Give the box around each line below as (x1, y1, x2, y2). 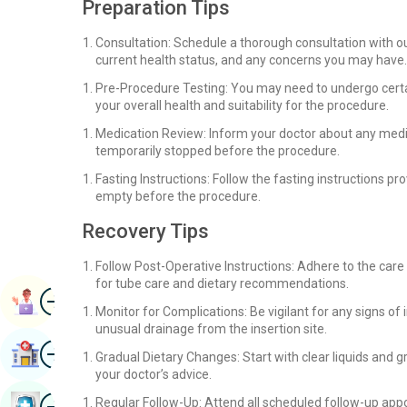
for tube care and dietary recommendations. (95, 276, 349, 291)
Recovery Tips (82, 220, 209, 243)
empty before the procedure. (95, 189, 261, 203)
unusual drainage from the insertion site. (95, 322, 327, 336)
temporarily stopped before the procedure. (95, 144, 340, 158)
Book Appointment (40, 293, 167, 310)
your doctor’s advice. (95, 367, 212, 382)
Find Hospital (40, 345, 128, 362)
